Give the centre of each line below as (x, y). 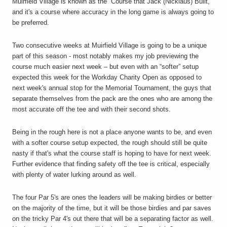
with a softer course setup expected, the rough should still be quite (110, 143)
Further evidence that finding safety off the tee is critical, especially (111, 164)
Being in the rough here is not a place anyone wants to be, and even (112, 132)
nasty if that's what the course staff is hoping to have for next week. (112, 154)
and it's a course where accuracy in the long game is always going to (113, 12)
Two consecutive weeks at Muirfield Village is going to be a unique (109, 46)
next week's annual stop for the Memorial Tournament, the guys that (112, 88)
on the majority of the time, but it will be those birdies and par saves (112, 208)
